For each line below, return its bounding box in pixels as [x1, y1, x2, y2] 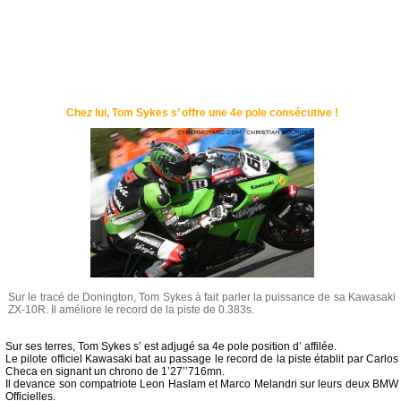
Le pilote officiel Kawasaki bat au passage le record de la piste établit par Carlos [5, 353, 399, 366]
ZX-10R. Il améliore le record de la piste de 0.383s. [8, 303, 254, 316]
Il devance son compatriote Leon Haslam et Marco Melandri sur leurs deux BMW [5, 378, 399, 391]
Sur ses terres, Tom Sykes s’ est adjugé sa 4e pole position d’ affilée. [5, 340, 337, 354]
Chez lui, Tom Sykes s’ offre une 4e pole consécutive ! [65, 107, 338, 120]
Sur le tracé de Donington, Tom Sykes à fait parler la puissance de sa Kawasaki [8, 291, 396, 303]
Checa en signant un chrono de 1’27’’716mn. [5, 365, 225, 379]
